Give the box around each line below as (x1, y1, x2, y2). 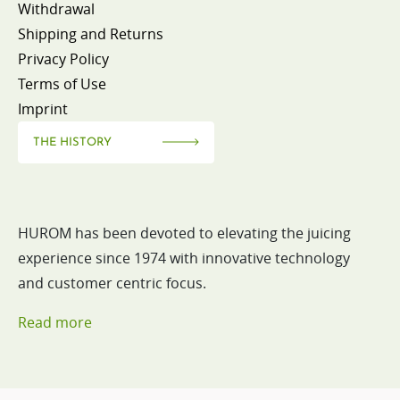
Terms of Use (18, 73, 106, 94)
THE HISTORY (33, 136, 112, 148)
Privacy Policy (18, 48, 109, 69)
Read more (18, 312, 92, 332)
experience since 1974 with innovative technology (18, 247, 350, 268)
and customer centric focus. (18, 272, 206, 293)
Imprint (18, 98, 68, 119)
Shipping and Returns (18, 23, 163, 44)
